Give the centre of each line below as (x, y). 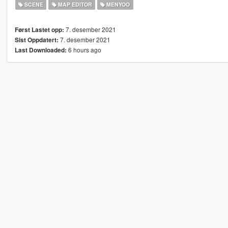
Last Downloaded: (40, 50)
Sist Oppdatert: (36, 40)
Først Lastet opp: (39, 30)
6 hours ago (84, 50)
